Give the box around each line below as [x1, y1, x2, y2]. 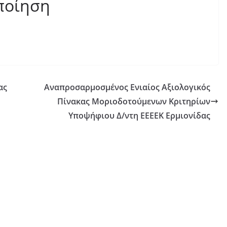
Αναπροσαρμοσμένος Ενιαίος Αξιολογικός [44, 82, 210, 93]
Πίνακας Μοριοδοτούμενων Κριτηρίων [57, 96, 210, 107]
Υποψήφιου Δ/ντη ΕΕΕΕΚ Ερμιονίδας [68, 110, 210, 122]
